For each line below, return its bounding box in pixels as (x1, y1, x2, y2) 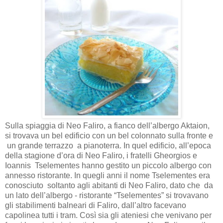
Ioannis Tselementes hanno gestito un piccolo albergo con (5, 161, 212, 170)
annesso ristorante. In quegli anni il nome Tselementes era (5, 171, 210, 180)
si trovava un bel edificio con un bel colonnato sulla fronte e (5, 131, 213, 140)
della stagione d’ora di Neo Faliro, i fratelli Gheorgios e (5, 151, 197, 160)
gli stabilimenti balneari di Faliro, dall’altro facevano (5, 201, 186, 210)
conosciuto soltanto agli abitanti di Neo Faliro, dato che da (5, 181, 213, 190)
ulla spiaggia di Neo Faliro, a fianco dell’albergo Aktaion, (10, 121, 212, 130)
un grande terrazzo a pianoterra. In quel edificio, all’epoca (5, 141, 211, 150)
